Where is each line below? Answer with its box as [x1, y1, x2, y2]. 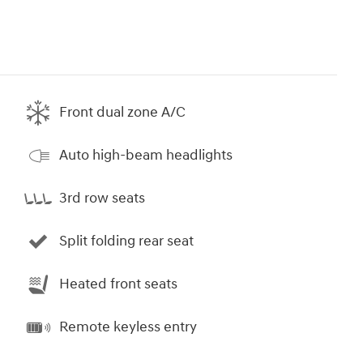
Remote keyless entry [59, 318, 197, 337]
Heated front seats [59, 275, 177, 294]
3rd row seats [59, 189, 145, 208]
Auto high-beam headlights [59, 146, 233, 165]
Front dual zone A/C [59, 103, 186, 122]
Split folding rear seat [59, 232, 194, 251]
